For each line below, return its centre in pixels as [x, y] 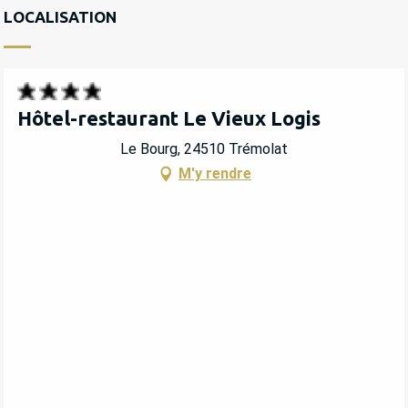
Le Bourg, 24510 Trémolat [204, 149]
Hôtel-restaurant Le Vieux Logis [169, 117]
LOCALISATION [60, 16]
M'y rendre [215, 174]
